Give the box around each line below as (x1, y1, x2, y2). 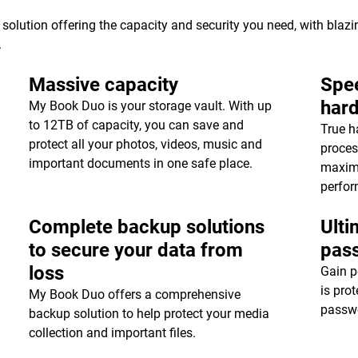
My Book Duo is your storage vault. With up (28, 98, 272, 113)
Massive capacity (28, 74, 178, 96)
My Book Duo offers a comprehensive (28, 287, 241, 302)
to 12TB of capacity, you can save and (28, 117, 244, 133)
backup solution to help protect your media (28, 306, 269, 321)
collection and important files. (28, 325, 199, 340)
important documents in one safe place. (28, 156, 253, 171)
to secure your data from (28, 239, 243, 261)
